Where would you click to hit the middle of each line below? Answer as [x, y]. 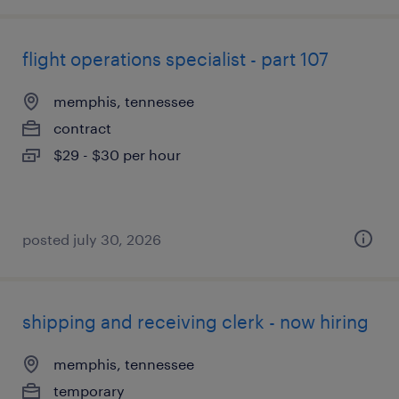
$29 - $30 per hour [117, 155]
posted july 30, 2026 [92, 239]
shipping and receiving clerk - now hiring [195, 322]
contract [82, 128]
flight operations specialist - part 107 [175, 59]
